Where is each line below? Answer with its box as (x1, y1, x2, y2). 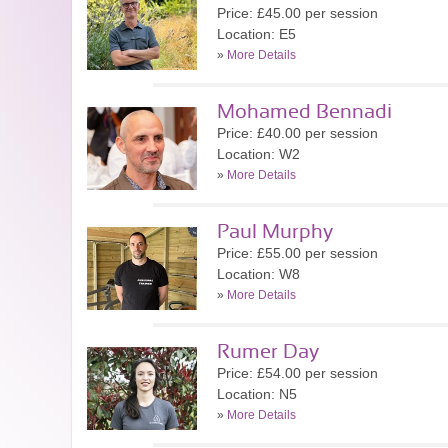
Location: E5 (217, 26, 296, 42)
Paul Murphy (217, 222, 333, 242)
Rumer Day (217, 342, 319, 362)
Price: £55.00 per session (217, 245, 378, 261)
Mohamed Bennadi (217, 102, 392, 122)
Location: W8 (217, 266, 300, 282)
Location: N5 (217, 386, 297, 402)
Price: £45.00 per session (217, 5, 378, 21)
